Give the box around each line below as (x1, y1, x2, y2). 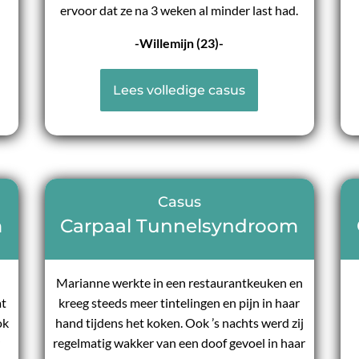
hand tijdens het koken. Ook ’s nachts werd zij (54, 315, 304, 330)
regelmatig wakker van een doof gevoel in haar (53, 335, 306, 350)
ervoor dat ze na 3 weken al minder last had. (60, 2, 299, 18)
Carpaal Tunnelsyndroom (60, 214, 299, 237)
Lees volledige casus (113, 83, 246, 99)
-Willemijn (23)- (135, 35, 224, 51)
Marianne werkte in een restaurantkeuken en (55, 275, 303, 290)
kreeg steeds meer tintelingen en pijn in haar (58, 295, 301, 310)
